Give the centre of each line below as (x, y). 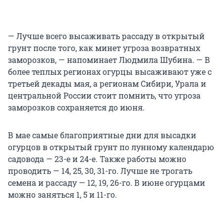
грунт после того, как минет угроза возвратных (104, 48)
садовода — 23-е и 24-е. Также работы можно (97, 159)
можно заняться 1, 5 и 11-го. (62, 195)
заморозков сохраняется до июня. (76, 108)
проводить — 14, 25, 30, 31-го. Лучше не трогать (100, 171)
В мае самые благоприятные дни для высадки (102, 135)
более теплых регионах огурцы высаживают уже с (110, 72)
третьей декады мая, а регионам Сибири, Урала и (107, 84)
